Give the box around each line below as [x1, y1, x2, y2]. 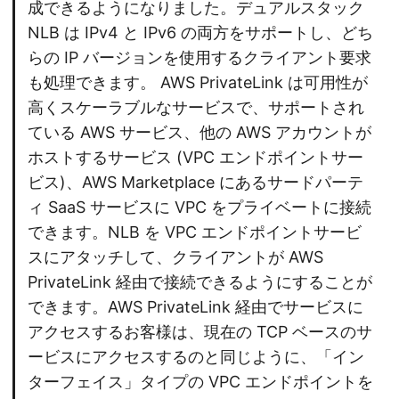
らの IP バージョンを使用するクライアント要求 [28, 48, 371, 68]
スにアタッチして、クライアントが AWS [28, 248, 323, 267]
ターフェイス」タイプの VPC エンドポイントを [28, 372, 373, 392]
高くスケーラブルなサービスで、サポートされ [28, 98, 364, 118]
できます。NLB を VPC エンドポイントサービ [28, 223, 362, 242]
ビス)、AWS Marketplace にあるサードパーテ [28, 173, 363, 192]
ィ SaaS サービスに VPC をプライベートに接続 [28, 198, 371, 217]
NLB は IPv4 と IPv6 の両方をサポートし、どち [28, 23, 373, 43]
